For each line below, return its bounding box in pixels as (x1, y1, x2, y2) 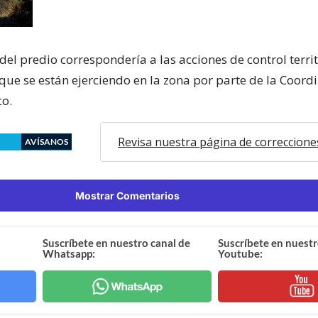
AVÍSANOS (25, 136, 68, 147)
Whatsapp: (43, 246, 96, 260)
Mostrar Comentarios (75, 189, 180, 202)
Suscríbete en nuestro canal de (43, 236, 191, 249)
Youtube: (217, 246, 263, 260)
